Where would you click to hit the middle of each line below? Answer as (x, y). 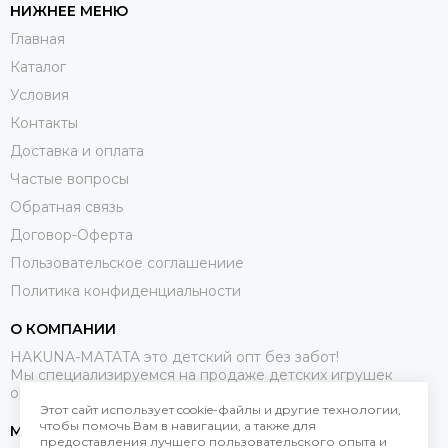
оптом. (33, 392)
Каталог (38, 66)
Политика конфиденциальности (125, 290)
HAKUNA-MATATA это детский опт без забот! (174, 356)
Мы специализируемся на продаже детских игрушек (201, 374)
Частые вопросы (69, 178)
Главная (37, 38)
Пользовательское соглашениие (127, 262)
